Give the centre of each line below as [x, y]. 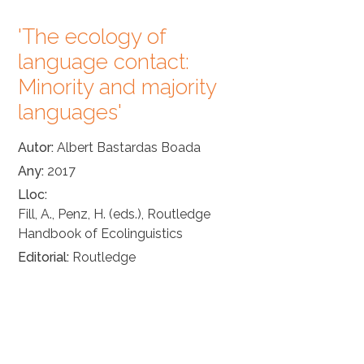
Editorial [42, 257]
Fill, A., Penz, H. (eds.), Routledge [114, 214]
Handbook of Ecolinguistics [100, 233]
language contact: [103, 61]
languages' [69, 112]
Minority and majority [117, 87]
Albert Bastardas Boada [128, 147]
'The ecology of [91, 36]
